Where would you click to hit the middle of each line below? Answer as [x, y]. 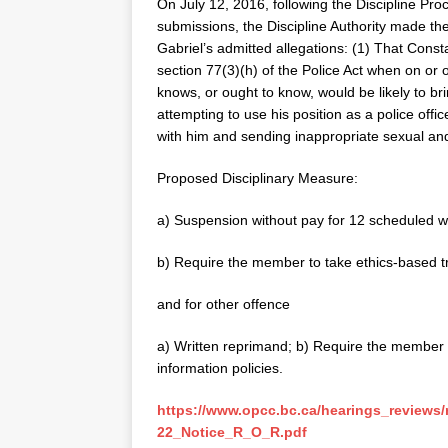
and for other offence [223, 303]
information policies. [220, 367]
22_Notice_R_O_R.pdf [232, 431]
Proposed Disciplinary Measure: [257, 177]
